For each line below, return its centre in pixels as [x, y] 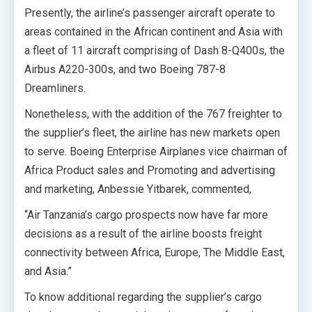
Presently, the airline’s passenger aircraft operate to [150, 13]
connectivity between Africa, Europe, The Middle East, [155, 252]
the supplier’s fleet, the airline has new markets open [152, 133]
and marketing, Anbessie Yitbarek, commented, [138, 189]
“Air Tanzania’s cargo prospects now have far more [146, 215]
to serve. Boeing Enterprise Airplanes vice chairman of [156, 151]
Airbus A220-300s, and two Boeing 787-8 [125, 69]
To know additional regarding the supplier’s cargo [143, 297]
